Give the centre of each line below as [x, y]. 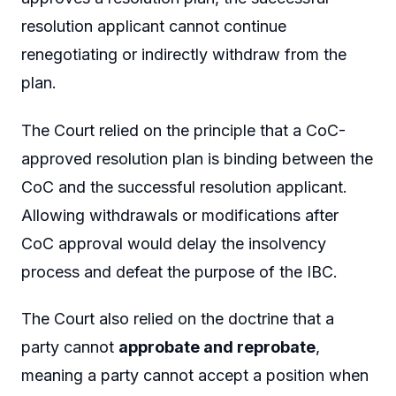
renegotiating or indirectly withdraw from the [184, 54]
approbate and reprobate [217, 347]
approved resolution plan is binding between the [197, 158]
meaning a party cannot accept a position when [195, 376]
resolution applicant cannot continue [154, 26]
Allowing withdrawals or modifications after [180, 215]
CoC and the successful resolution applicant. [184, 187]
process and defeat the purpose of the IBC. [179, 271]
